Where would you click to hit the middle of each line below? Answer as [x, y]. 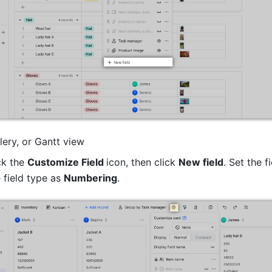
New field [201, 162]
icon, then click [142, 162]
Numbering [90, 178]
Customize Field [67, 162]
